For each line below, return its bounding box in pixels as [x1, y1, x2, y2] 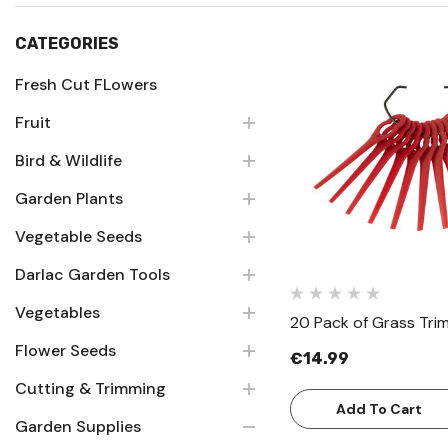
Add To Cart [335, 400, 422, 418]
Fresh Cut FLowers [15, 74, 157, 95]
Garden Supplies [15, 416, 141, 437]
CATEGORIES [15, 34, 119, 53]
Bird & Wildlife [15, 150, 122, 171]
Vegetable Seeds [15, 226, 142, 247]
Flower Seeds [15, 340, 116, 361]
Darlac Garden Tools [15, 264, 170, 285]
